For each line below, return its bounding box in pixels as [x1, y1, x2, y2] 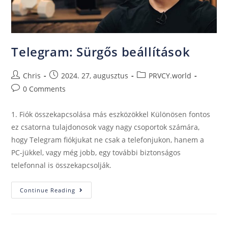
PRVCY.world [149, 70, 192, 80]
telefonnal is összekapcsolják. [11, 160, 112, 170]
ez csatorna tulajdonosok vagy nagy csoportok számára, [11, 122, 200, 132]
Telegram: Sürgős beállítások [11, 43, 190, 60]
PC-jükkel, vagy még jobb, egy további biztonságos [11, 147, 181, 157]
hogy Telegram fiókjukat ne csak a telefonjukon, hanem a [11, 134, 205, 145]
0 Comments [23, 83, 66, 94]
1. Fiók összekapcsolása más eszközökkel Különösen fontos [11, 109, 211, 119]
